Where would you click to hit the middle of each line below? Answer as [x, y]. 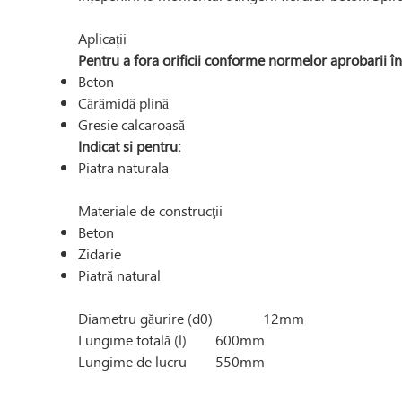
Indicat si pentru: [129, 146]
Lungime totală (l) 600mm [171, 340]
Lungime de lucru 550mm [171, 362]
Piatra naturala [123, 168]
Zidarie [100, 254]
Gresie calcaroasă [131, 125]
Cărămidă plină [123, 103]
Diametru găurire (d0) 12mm [191, 319]
